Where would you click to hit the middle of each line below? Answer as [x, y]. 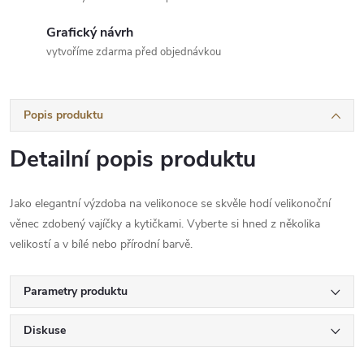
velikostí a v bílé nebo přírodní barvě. [103, 244]
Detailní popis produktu [133, 159]
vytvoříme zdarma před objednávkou [134, 52]
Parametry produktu [76, 291]
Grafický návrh [90, 32]
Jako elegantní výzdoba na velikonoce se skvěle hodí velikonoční [170, 203]
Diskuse [45, 330]
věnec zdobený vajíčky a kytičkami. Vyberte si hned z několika [165, 223]
